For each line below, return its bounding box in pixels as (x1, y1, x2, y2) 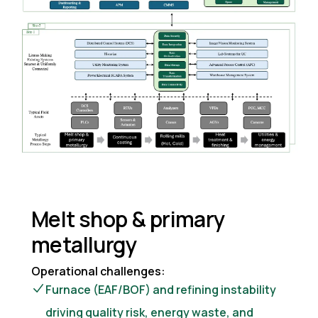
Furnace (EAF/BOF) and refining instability (45, 281, 276, 297)
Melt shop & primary (31, 204, 225, 234)
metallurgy (31, 229, 136, 259)
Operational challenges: (31, 263, 165, 279)
